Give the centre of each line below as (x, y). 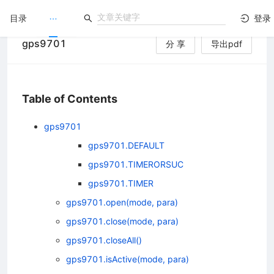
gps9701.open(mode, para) (122, 202)
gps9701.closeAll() (104, 240)
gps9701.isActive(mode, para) (128, 259)
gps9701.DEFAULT (126, 145)
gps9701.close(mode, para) (122, 221)
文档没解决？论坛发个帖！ (76, 88)
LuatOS (30, 61)
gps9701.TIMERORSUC (136, 164)
